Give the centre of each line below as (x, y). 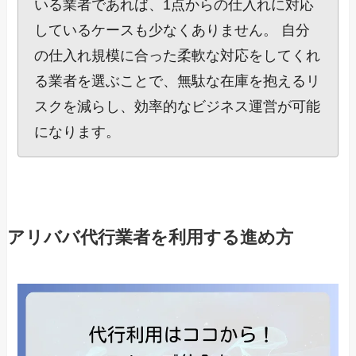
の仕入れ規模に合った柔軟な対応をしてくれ (178, 56)
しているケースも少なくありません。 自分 (172, 31)
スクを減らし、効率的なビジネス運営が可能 (178, 107)
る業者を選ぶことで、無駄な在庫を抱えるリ (178, 81)
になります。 (77, 132)
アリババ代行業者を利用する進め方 (150, 238)
